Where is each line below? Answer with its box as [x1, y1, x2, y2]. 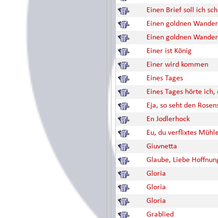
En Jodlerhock [146, 115, 190, 123]
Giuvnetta [146, 143, 177, 150]
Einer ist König [146, 47, 192, 55]
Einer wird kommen [146, 61, 208, 69]
